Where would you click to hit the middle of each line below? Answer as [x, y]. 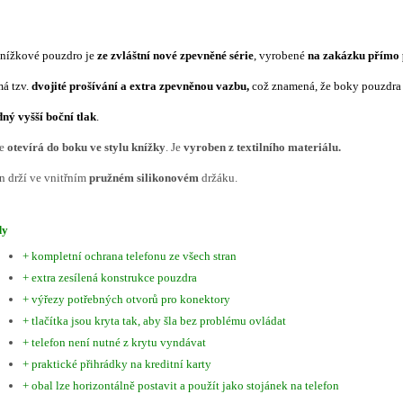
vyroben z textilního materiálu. [261, 147]
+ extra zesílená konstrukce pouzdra [110, 278]
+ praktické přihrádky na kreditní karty [117, 364]
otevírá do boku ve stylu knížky [86, 147]
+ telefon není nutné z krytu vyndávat [114, 342]
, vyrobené [281, 55]
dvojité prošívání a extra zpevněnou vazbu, [142, 86]
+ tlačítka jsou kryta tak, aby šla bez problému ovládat [154, 321]
